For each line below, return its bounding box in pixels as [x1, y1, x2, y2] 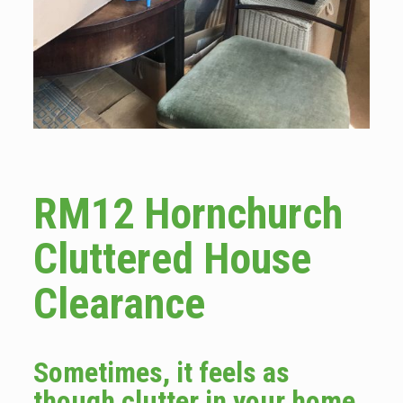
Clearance [32, 278, 205, 330]
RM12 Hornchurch [32, 188, 343, 240]
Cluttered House [32, 233, 311, 285]
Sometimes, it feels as [32, 355, 290, 390]
